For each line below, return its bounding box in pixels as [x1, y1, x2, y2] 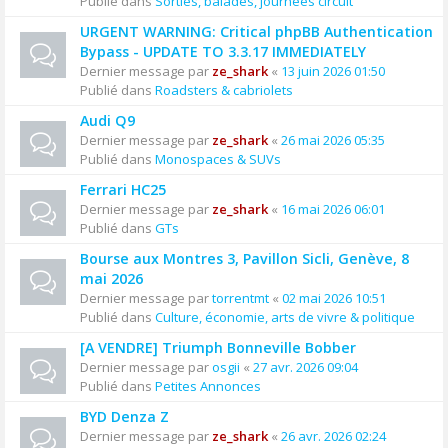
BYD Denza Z [80, 407, 169, 426]
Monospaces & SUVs [155, 150, 281, 168]
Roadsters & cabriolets [155, 81, 293, 99]
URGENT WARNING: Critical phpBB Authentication [80, 22, 433, 41]
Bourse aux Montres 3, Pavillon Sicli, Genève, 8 [80, 249, 409, 268]
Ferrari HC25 [80, 180, 166, 199]
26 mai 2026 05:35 [281, 131, 385, 149]
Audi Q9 [80, 111, 135, 130]
